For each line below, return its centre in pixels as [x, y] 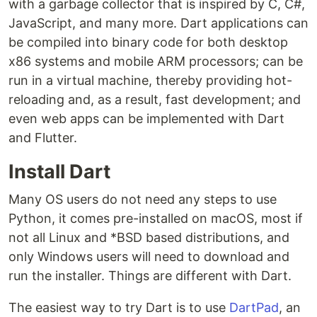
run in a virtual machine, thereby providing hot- [150, 80]
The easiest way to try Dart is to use [119, 307]
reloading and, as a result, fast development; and [155, 99]
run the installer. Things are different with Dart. [150, 275]
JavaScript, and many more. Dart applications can [158, 23]
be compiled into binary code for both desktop [148, 42]
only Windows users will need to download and [149, 256]
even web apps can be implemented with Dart [146, 118]
